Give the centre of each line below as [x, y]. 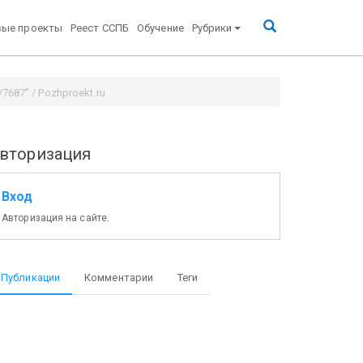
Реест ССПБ [100, 28]
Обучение [160, 28]
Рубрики [212, 28]
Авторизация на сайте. [56, 218]
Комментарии [119, 277]
